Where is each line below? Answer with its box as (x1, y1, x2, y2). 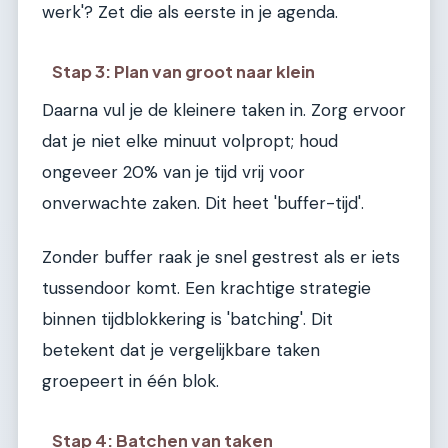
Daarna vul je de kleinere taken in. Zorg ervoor (42, 99, 406, 122)
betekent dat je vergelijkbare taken (42, 338, 320, 361)
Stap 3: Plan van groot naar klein (52, 61, 316, 83)
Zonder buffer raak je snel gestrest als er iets (42, 245, 400, 268)
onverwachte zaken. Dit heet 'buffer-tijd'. (42, 192, 364, 215)
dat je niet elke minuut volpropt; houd (42, 130, 338, 153)
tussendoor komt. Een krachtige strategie (42, 276, 371, 299)
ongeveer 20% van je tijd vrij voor (42, 161, 305, 184)
